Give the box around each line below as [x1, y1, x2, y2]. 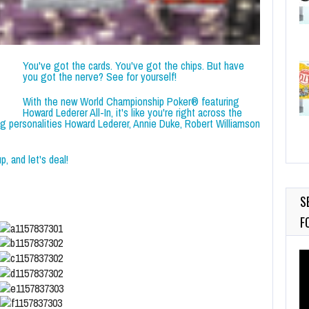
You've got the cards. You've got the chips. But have [23, 57, 244, 73]
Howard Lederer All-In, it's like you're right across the [23, 104, 242, 120]
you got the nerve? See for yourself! [23, 68, 177, 84]
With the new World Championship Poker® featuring [23, 93, 239, 109]
